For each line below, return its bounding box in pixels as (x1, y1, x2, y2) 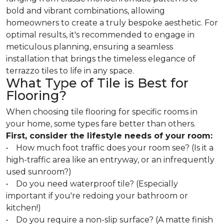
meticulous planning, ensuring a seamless (6, 42, 173, 52)
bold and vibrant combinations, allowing (6, 6, 165, 16)
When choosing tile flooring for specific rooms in (6, 107, 197, 117)
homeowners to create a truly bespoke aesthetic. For (6, 18, 218, 28)
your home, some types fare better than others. (6, 119, 195, 129)
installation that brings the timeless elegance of (6, 54, 195, 64)
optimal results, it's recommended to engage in (6, 30, 194, 40)
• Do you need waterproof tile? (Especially (6, 179, 178, 189)
